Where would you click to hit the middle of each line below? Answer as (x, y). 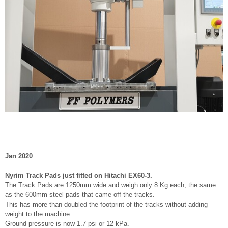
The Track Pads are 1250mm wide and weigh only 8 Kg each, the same (110, 185)
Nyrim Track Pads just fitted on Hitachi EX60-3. (79, 175)
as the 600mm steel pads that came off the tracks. (80, 194)
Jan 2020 (19, 156)
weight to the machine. (38, 214)
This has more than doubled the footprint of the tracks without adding (106, 204)
